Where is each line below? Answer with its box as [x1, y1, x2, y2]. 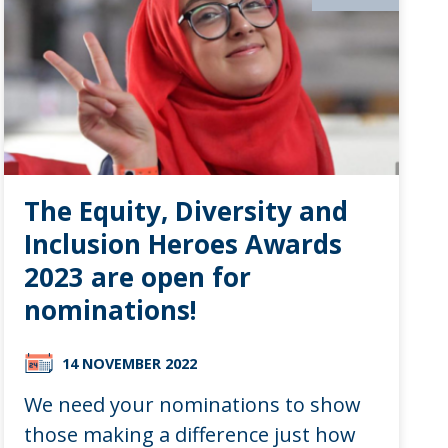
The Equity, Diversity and [23, 192, 348, 229]
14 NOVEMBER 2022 [61, 353, 197, 373]
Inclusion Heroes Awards [23, 225, 342, 262]
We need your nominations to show [23, 390, 361, 418]
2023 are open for [23, 258, 251, 295]
